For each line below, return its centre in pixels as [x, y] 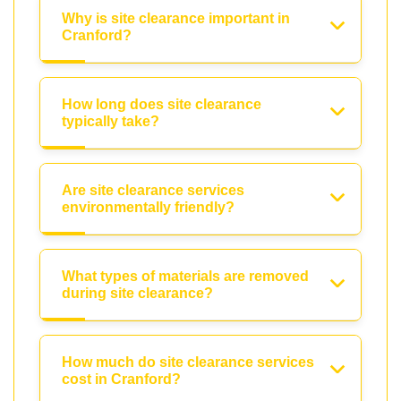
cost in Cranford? [121, 380]
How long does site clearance [162, 105]
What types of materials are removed [185, 277]
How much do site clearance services [188, 363]
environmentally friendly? [148, 208]
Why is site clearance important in [176, 19]
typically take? [111, 122]
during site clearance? [137, 294]
